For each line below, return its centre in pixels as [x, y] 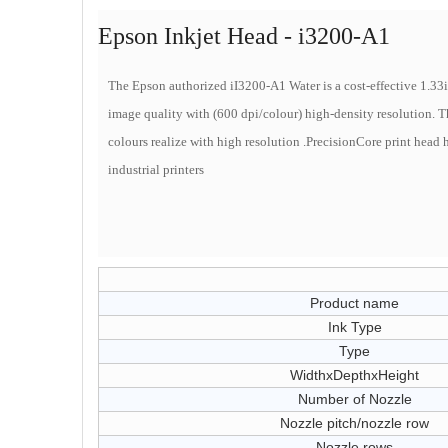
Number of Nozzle [354, 399]
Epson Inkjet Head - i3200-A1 [244, 36]
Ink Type [354, 327]
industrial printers [156, 169]
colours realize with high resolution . [207, 141]
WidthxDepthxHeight [354, 375]
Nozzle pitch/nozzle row [354, 423]
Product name [354, 303]
